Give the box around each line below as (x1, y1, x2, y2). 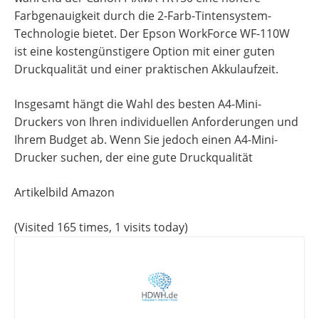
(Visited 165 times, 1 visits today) (14, 219, 188, 235)
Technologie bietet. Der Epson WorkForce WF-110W (14, 25, 290, 41)
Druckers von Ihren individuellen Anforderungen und (14, 113, 298, 130)
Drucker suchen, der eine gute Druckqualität (14, 149, 253, 165)
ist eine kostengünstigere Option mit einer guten (14, 43, 275, 59)
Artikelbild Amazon (14, 184, 115, 200)
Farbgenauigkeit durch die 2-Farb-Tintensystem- (14, 7, 271, 23)
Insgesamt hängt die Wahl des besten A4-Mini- (14, 95, 261, 112)
